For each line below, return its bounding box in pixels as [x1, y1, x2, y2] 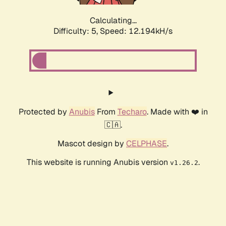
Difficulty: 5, [53, 26, 100, 37]
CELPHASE [126, 138, 167, 149]
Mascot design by [58, 138, 126, 149]
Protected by [18, 106, 69, 118]
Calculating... [89, 15, 137, 26]
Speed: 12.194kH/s [100, 26, 173, 37]
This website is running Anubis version [26, 157, 170, 168]
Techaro [117, 106, 147, 118]
